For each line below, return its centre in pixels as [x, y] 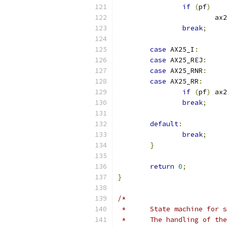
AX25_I [180, 49]
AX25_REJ [184, 60]
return [162, 166]
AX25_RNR [184, 71]
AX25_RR [182, 81]
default [164, 124]
